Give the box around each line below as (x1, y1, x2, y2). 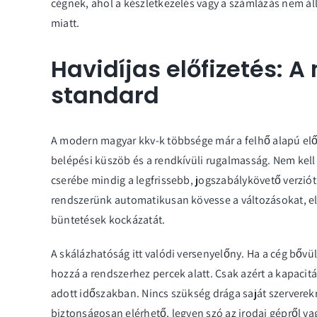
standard (51, 79, 159, 112)
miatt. (51, 16, 80, 31)
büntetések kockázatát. (51, 212, 166, 228)
